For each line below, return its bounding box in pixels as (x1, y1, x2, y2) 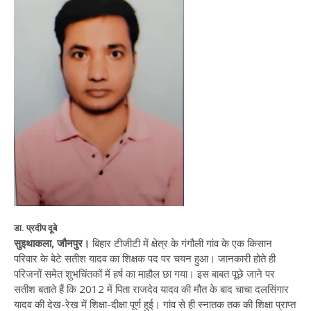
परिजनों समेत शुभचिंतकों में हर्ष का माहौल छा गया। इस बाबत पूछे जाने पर (14, 267, 275, 280)
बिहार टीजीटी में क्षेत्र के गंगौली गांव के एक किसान (92, 236, 272, 250)
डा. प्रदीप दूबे (14, 221, 57, 234)
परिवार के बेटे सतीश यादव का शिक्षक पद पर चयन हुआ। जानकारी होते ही (14, 251, 276, 265)
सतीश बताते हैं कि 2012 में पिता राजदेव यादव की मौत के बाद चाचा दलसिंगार (14, 282, 289, 296)
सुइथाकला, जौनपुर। (14, 236, 92, 250)
